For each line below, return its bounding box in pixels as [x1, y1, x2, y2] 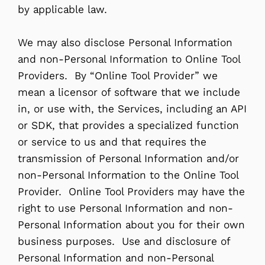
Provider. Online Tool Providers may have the [18, 185, 245, 198]
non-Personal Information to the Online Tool [18, 168, 238, 182]
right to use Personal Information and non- [18, 201, 233, 215]
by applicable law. [18, 2, 107, 16]
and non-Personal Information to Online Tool [18, 52, 240, 66]
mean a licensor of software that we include [18, 85, 240, 99]
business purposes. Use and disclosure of [18, 234, 230, 248]
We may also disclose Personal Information [18, 35, 232, 49]
